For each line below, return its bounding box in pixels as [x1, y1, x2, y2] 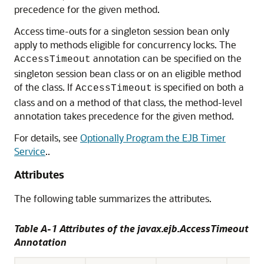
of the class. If [14, 81, 75, 93]
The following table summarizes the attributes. [14, 192, 212, 204]
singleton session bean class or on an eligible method [14, 67, 241, 80]
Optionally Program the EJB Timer [80, 131, 226, 144]
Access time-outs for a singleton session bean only [14, 25, 229, 37]
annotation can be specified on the [91, 52, 242, 64]
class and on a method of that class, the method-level [14, 96, 242, 108]
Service [14, 145, 45, 157]
